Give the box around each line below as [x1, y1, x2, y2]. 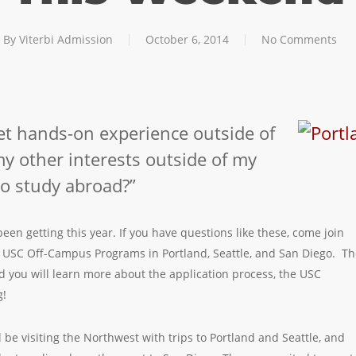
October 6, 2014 [145, 32, 229, 47]
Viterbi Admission [19, 32, 113, 47]
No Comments [261, 32, 337, 47]
